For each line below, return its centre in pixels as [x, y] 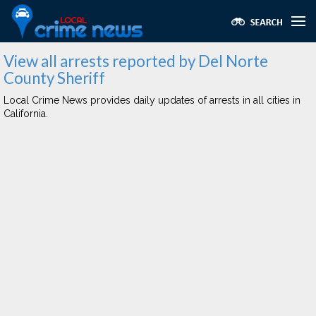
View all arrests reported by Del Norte [136, 61]
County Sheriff [54, 78]
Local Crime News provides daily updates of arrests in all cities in [152, 100]
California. [26, 114]
